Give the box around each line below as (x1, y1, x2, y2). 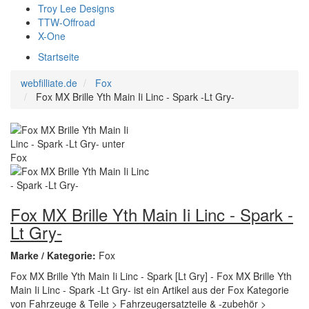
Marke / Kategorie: (10, 248, 99, 262)
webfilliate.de (21, 76, 77, 90)
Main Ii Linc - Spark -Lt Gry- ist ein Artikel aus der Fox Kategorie (10, 283, 289, 297)
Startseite (38, 50, 79, 63)
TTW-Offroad (38, 15, 95, 29)
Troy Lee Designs (38, 1, 114, 15)
